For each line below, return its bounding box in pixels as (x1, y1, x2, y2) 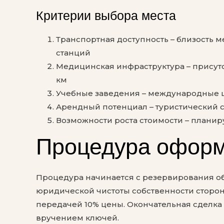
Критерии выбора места (36, 7, 176, 23)
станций (56, 47, 90, 57)
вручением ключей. (36, 212, 119, 222)
